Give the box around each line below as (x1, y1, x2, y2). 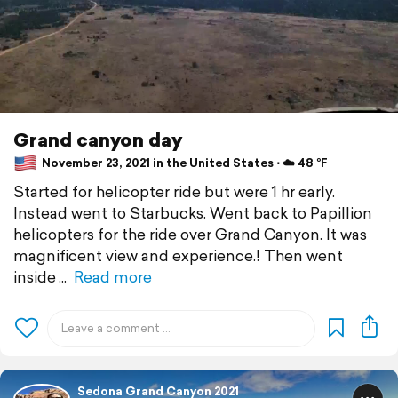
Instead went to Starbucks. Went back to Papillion (13, 201, 372, 224)
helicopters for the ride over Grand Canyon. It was (13, 222, 367, 245)
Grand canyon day (13, 125, 182, 153)
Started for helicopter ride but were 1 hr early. (13, 179, 335, 203)
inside (13, 265, 56, 288)
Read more (74, 265, 152, 288)
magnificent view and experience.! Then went (13, 243, 343, 267)
